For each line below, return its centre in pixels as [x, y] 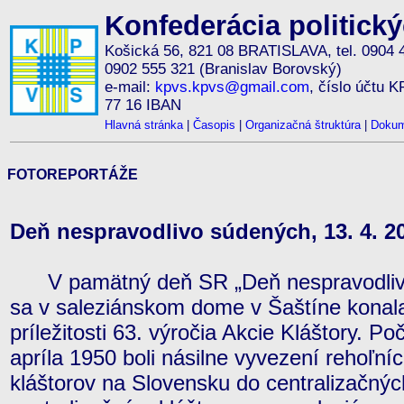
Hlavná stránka [144, 125]
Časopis [214, 125]
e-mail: [130, 87]
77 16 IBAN [143, 105]
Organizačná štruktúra [303, 125]
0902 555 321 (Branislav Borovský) [223, 69]
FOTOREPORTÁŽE [73, 174]
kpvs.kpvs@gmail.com [232, 87]
